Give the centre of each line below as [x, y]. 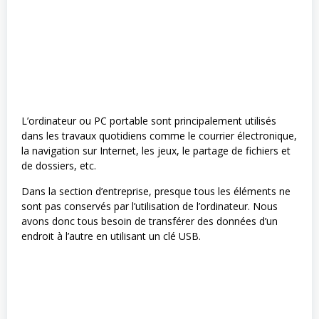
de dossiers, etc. [59, 165]
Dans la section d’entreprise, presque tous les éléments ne [156, 191]
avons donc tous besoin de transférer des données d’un [150, 221]
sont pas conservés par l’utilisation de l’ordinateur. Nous [150, 206]
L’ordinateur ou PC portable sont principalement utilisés [149, 120]
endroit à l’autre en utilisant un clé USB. [111, 236]
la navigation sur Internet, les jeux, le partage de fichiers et [156, 150]
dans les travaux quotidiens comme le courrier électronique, [159, 135]
